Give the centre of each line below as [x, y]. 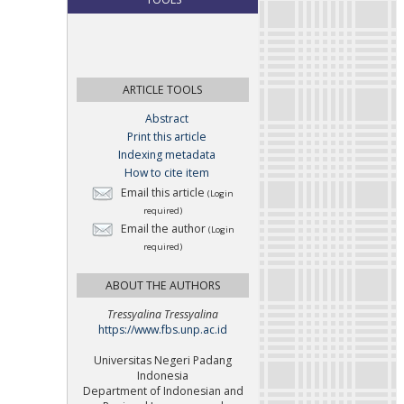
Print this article [166, 137]
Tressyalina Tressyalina [163, 314]
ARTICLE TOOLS [163, 90]
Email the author [163, 229]
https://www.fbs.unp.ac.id [163, 330]
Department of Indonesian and [163, 391]
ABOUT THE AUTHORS [163, 286]
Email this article [163, 193]
